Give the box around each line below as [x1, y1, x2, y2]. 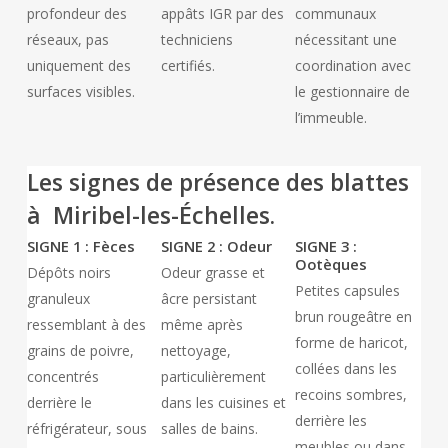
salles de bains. [161, 419, 258, 438]
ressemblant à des [27, 315, 147, 334]
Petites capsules [294, 281, 400, 300]
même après [161, 315, 243, 334]
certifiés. [161, 56, 215, 75]
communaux [294, 4, 376, 23]
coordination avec [294, 56, 411, 75]
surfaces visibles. [27, 82, 136, 101]
